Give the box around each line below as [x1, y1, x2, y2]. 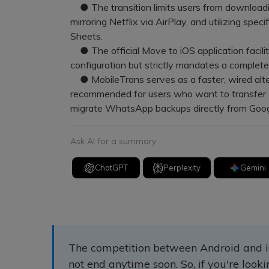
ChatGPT [94, 163, 128, 172]
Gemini [240, 163, 266, 172]
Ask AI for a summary [70, 136, 156, 147]
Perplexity [163, 163, 201, 172]
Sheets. [70, 30, 103, 42]
